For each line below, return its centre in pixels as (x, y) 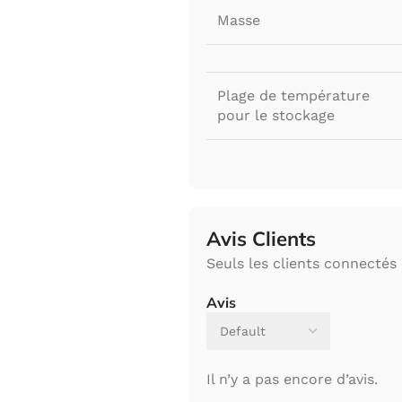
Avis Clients (261, 239)
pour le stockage (276, 116)
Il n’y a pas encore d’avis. (292, 380)
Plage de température (293, 96)
